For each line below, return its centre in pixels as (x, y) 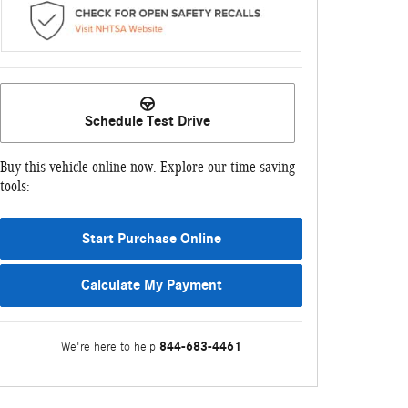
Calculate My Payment (151, 286)
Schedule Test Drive (148, 121)
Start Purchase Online (151, 238)
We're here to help (108, 347)
